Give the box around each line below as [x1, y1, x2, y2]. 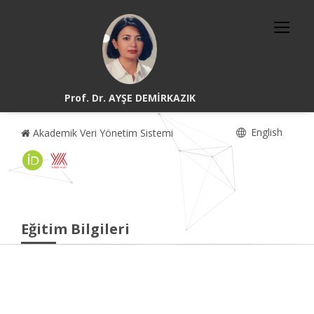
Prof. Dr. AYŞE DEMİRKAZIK [64, 91, 196, 104]
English [248, 125, 282, 139]
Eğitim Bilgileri [21, 219, 130, 238]
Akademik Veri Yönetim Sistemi [30, 126, 173, 139]
